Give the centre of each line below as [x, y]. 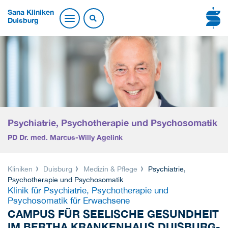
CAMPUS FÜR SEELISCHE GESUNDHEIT [113, 214]
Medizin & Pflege [110, 169]
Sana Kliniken [31, 12]
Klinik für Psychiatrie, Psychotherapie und [88, 190]
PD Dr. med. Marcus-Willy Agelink [65, 137]
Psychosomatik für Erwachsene [69, 200]
